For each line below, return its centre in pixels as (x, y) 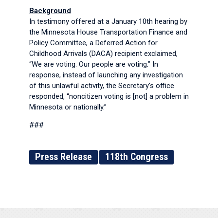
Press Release (64, 157)
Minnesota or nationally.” (68, 107)
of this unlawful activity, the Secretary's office (102, 86)
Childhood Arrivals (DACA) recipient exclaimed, (103, 54)
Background (50, 11)
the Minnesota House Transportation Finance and (108, 32)
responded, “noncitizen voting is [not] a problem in (109, 96)
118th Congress (136, 157)
